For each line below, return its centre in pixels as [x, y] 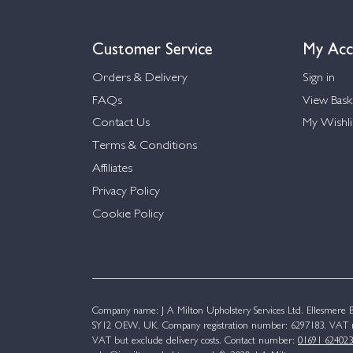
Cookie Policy [128, 214]
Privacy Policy [126, 191]
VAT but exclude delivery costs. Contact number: [195, 342]
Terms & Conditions [145, 147]
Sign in [318, 78]
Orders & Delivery [140, 78]
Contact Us [121, 124]
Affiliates [112, 169]
